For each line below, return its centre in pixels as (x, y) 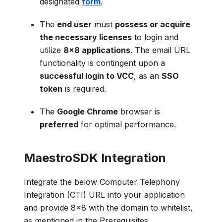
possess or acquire (153, 24)
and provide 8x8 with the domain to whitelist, (108, 207)
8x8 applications (97, 50)
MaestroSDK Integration (95, 158)
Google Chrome (87, 111)
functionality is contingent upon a (102, 63)
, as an (148, 76)
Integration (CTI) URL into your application (104, 194)
